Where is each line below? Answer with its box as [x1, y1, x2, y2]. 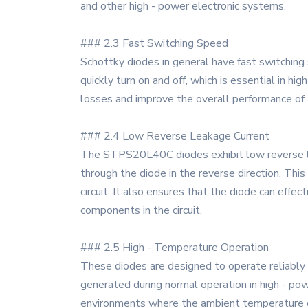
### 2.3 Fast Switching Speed [80, 36, 228, 51]
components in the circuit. [80, 203, 202, 218]
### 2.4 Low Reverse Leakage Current [80, 129, 269, 144]
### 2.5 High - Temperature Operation [80, 240, 269, 255]
